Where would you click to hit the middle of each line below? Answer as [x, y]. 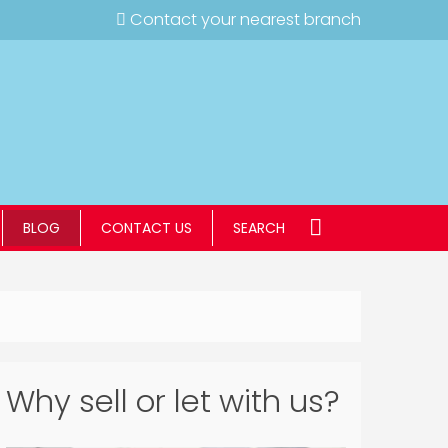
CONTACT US [146, 228]
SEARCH [259, 228]
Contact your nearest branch [243, 19]
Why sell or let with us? [173, 401]
